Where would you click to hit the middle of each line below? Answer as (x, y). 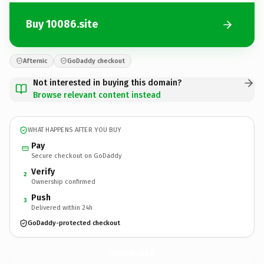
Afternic (35, 61)
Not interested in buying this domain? (107, 82)
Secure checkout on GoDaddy (76, 156)
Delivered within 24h (62, 207)
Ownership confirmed (63, 181)
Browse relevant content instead (97, 95)
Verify (43, 171)
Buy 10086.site (62, 24)
